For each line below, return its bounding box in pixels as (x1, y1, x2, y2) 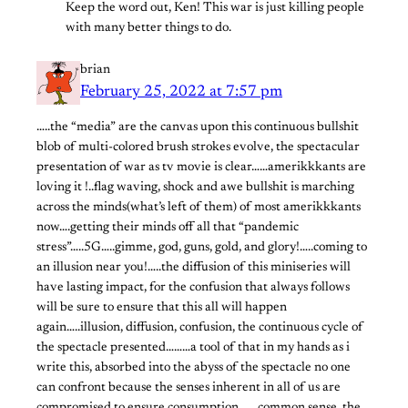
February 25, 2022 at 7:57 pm (80, 84, 282, 101)
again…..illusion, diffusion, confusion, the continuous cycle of (36, 321, 363, 335)
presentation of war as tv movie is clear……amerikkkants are (36, 161, 366, 175)
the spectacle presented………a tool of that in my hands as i (36, 342, 350, 355)
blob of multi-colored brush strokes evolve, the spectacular (36, 141, 360, 155)
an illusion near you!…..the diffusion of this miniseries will (36, 261, 351, 275)
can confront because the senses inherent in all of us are (36, 382, 341, 395)
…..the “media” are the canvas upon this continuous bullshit (36, 121, 359, 135)
